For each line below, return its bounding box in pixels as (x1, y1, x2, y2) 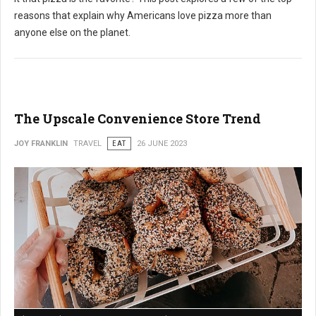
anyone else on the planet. (14, 26, 133, 38)
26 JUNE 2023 (137, 138, 187, 148)
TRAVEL (73, 138, 102, 148)
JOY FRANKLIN (14, 138, 68, 148)
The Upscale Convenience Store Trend (14, 109, 261, 127)
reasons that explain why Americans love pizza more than (14, 9, 272, 21)
